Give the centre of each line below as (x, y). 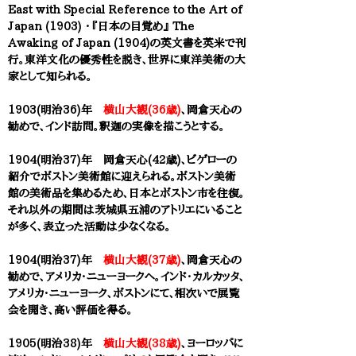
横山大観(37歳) (142, 260)
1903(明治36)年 (56, 110)
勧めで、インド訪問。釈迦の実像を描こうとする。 (116, 126)
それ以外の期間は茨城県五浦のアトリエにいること (125, 210)
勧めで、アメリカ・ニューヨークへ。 (84, 277)
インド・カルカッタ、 (203, 277)
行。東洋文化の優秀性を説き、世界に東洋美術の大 (127, 60)
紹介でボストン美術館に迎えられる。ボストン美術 (122, 176)
